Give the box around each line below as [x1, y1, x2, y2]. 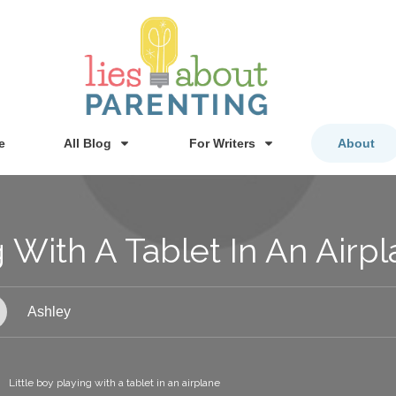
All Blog [63, 135, 111, 150]
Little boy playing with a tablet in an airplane [9, 376, 220, 389]
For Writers [188, 135, 255, 150]
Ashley [27, 303, 71, 319]
